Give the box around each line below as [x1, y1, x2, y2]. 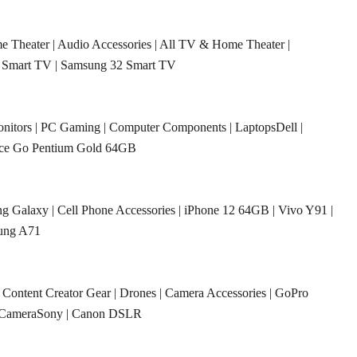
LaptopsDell [235, 120, 297, 135]
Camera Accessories [165, 286, 266, 300]
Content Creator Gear [2, 286, 111, 300]
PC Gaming [41, 120, 100, 135]
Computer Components [109, 120, 226, 135]
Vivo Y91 [278, 203, 328, 218]
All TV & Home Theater [159, 37, 284, 52]
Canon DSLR [72, 307, 142, 321]
